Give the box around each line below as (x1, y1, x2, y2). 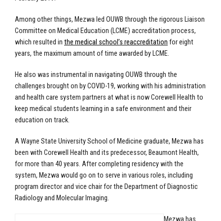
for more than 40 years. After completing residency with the (15, 159, 184, 168)
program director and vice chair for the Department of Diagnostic (15, 182, 198, 191)
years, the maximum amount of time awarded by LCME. (15, 49, 169, 58)
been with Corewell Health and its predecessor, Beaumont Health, (15, 148, 199, 157)
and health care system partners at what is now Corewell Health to (15, 93, 203, 102)
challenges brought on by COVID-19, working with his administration (15, 81, 206, 90)
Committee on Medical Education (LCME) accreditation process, (15, 26, 196, 35)
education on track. (15, 115, 70, 124)
